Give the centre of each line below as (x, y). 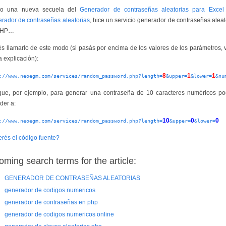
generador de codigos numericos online (59, 214)
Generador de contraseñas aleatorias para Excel (152, 10)
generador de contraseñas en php (51, 202)
